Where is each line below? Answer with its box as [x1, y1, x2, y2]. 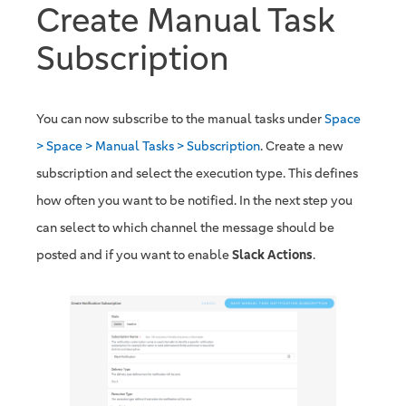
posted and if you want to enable [36, 246, 232, 264]
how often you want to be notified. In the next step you [36, 192, 353, 209]
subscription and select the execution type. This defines [36, 165, 358, 182]
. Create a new [260, 138, 343, 155]
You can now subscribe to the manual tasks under [36, 111, 324, 128]
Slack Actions [232, 246, 313, 264]
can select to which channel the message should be [36, 219, 334, 237]
